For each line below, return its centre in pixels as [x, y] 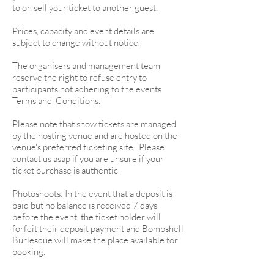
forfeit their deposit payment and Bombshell [98, 228]
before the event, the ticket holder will [87, 217]
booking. [29, 252]
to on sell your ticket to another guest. [85, 8]
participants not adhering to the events [87, 89]
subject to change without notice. [76, 43]
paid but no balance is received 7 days [85, 205]
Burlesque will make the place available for [95, 240]
